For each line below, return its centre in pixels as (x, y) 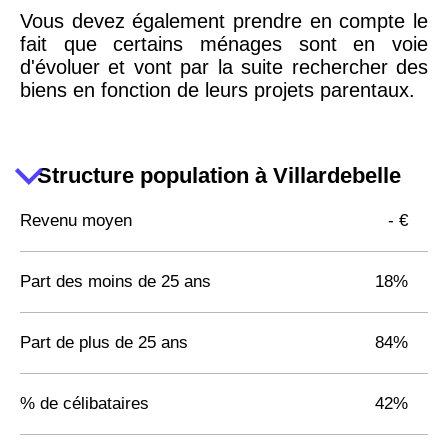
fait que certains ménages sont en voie (224, 43)
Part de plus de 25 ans (104, 342)
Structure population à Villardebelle (219, 175)
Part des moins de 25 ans (115, 281)
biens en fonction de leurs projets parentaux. (217, 89)
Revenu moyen (76, 220)
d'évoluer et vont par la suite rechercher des (224, 66)
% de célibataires (84, 403)
